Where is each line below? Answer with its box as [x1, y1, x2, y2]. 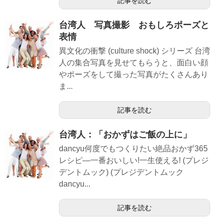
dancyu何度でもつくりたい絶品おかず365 [59, 144, 208, 153]
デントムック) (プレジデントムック [59, 168, 184, 177]
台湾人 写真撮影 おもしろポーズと [59, 20, 209, 30]
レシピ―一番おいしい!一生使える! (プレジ [59, 156, 209, 165]
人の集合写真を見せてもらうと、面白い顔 [59, 58, 208, 67]
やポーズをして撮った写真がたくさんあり [59, 70, 208, 79]
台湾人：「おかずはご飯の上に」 [59, 130, 192, 140]
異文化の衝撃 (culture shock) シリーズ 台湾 [59, 47, 210, 55]
